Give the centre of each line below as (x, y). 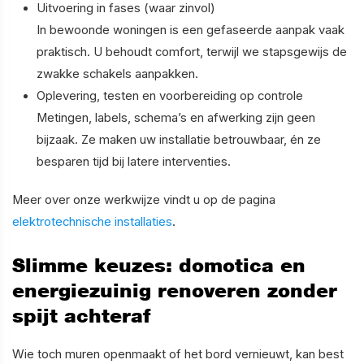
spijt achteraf (81, 315)
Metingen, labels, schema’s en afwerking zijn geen (176, 117)
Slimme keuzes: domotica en (159, 265)
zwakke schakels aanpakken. (117, 74)
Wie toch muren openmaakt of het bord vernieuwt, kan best (178, 354)
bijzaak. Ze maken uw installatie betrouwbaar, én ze (179, 139)
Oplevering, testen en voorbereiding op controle (170, 95)
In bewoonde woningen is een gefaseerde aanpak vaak (191, 30)
